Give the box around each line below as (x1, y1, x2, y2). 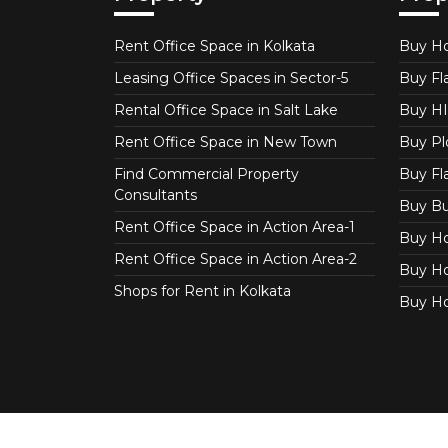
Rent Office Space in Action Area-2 (114, 250, 357, 269)
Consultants (114, 186, 197, 205)
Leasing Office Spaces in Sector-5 (114, 69, 348, 88)
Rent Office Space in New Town (114, 133, 337, 152)
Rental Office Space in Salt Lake (114, 101, 338, 120)
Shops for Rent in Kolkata (114, 282, 291, 301)
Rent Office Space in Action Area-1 (114, 218, 355, 237)
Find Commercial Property (114, 165, 299, 184)
